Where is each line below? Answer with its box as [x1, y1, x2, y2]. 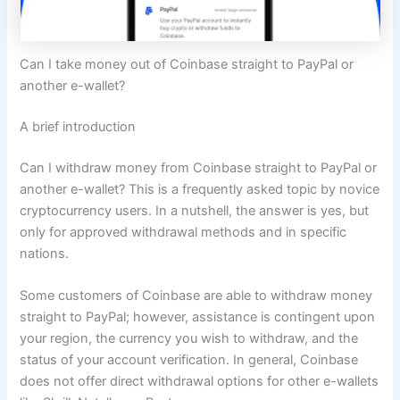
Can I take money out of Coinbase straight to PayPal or [20, 55, 354, 72]
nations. [20, 245, 70, 262]
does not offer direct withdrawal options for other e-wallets [20, 373, 379, 390]
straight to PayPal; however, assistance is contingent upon [20, 309, 376, 326]
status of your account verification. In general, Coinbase [20, 352, 359, 369]
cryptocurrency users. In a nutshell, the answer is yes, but [20, 202, 370, 219]
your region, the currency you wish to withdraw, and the [20, 330, 359, 347]
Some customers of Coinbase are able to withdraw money [20, 287, 373, 304]
